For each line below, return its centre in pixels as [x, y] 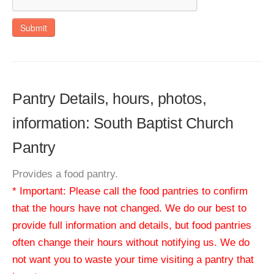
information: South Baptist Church [123, 123]
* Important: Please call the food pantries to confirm [130, 191]
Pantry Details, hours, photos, [109, 98]
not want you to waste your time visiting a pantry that [133, 260]
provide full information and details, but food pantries [132, 225]
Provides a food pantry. [65, 174]
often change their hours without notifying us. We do [131, 243]
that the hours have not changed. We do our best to [129, 208]
